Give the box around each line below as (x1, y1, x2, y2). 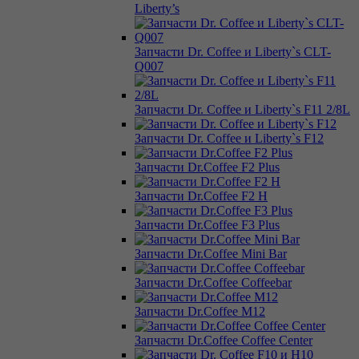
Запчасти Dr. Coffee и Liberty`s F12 (135, 131, 324, 145)
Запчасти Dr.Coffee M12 (135, 304, 265, 318)
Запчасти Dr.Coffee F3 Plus (135, 217, 280, 232)
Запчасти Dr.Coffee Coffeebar (135, 275, 292, 289)
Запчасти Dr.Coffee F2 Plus (135, 159, 280, 174)
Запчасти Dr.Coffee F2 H (135, 188, 268, 203)
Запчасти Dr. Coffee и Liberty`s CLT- (135, 44, 331, 58)
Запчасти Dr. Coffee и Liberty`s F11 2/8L (135, 102, 350, 116)
